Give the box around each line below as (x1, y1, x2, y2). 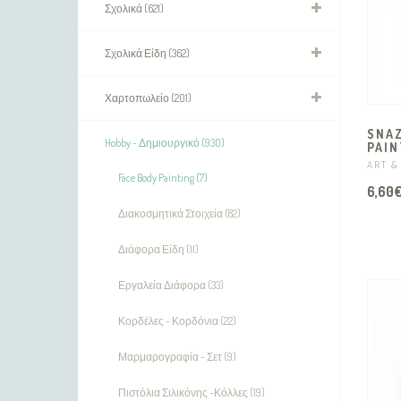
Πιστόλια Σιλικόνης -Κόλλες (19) (118, 386, 265, 399)
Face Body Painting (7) (118, 171, 208, 184)
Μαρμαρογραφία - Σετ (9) (118, 350, 236, 363)
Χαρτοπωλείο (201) (105, 91, 192, 105)
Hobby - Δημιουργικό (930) (105, 136, 225, 149)
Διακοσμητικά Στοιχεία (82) (118, 207, 241, 220)
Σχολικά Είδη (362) (105, 47, 190, 60)
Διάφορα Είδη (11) (118, 243, 199, 256)
